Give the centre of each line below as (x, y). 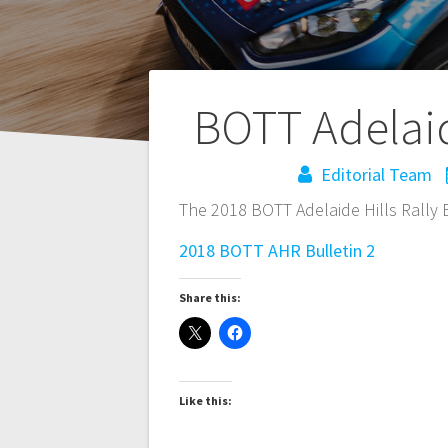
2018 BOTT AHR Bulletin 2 (277, 251)
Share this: (210, 298)
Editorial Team (377, 175)
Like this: (206, 401)
